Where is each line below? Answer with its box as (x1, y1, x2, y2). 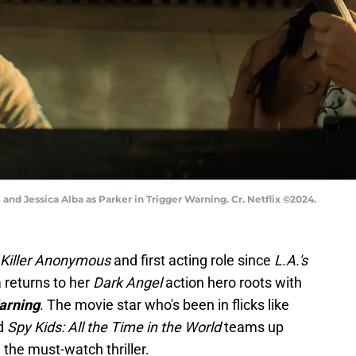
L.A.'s (274, 252, 308, 269)
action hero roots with (165, 274, 302, 292)
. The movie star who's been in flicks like (40, 296, 289, 314)
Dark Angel (93, 274, 165, 292)
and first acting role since (110, 252, 274, 269)
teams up (224, 319, 284, 336)
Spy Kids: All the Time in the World (7, 319, 224, 336)
